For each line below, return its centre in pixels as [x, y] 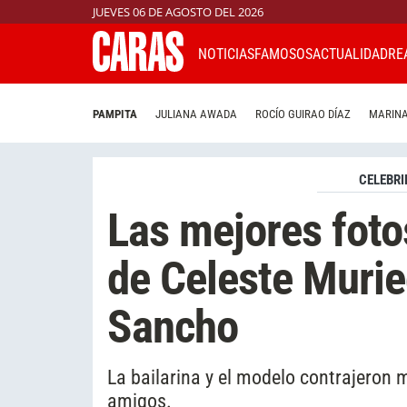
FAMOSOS [283, 54]
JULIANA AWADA [196, 114]
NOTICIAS [226, 54]
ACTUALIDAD [350, 54]
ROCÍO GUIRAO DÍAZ [303, 114]
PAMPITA [115, 114]
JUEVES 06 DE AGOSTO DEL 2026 [178, 12]
